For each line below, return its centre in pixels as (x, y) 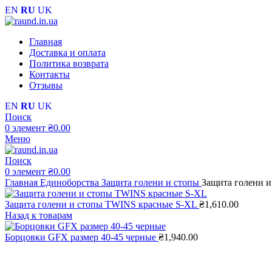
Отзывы (46, 85)
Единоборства (71, 182)
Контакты (49, 74)
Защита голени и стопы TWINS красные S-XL (102, 204)
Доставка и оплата (67, 53)
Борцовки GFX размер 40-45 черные (82, 237)
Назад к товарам (39, 215)
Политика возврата (69, 63)
